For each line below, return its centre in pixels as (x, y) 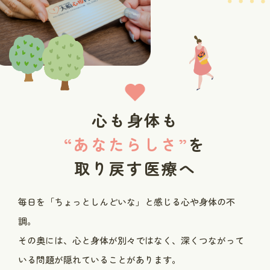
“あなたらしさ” (126, 143)
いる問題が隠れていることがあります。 (99, 259)
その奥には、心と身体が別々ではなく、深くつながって (131, 240)
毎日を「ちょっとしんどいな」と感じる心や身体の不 (127, 201)
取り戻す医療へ (135, 168)
